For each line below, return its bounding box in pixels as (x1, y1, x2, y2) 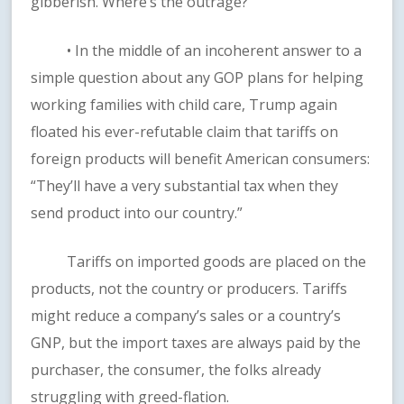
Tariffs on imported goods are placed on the (31, 252, 367, 272)
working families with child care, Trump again (31, 95, 338, 115)
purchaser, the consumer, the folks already (31, 360, 322, 381)
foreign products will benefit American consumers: (31, 149, 371, 170)
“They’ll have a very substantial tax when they (31, 176, 339, 197)
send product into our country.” (31, 203, 243, 224)
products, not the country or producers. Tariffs (31, 279, 348, 299)
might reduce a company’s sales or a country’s (31, 306, 342, 326)
